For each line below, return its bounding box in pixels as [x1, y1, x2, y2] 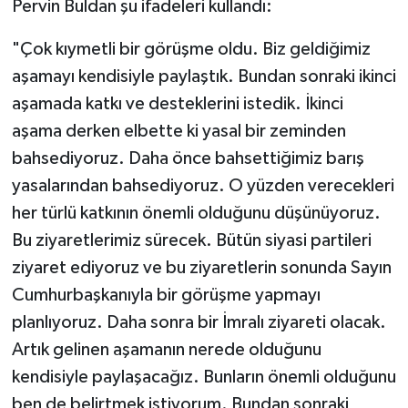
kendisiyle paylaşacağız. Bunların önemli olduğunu [11, 368, 396, 387]
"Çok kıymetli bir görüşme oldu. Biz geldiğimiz [11, 40, 371, 59]
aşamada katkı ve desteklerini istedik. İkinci [11, 95, 343, 114]
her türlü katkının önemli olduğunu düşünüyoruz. [11, 204, 381, 223]
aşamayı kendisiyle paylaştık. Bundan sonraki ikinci [11, 67, 396, 87]
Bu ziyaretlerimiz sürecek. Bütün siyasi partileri [11, 231, 372, 250]
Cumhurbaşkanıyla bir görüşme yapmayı [11, 286, 321, 305]
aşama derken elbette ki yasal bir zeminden [11, 122, 346, 141]
